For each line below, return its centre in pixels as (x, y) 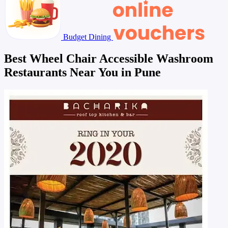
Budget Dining (87, 37)
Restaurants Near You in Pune (82, 72)
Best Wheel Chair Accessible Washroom (109, 58)
